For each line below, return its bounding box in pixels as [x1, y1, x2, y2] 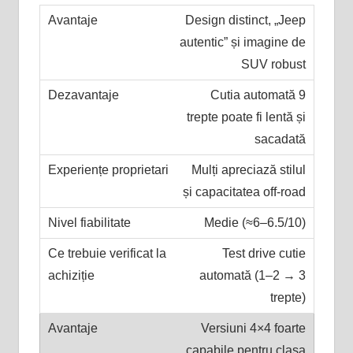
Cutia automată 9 [210, 87, 306, 102]
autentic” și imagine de [179, 35, 306, 49]
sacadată [254, 132, 306, 146]
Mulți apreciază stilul [191, 162, 306, 176]
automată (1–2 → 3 [199, 268, 306, 282]
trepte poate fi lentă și [186, 110, 306, 124]
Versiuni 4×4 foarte [200, 321, 306, 335]
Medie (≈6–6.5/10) [203, 215, 306, 229]
